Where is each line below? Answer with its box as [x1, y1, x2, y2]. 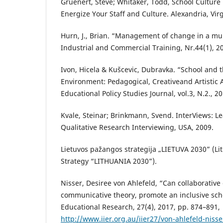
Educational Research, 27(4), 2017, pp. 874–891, [61, 202, 220, 212]
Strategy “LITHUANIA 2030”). [61, 156, 157, 166]
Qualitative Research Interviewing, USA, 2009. [61, 122, 214, 132]
